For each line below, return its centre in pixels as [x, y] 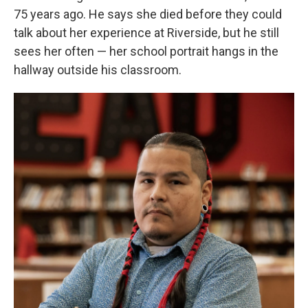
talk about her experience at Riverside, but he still [146, 33]
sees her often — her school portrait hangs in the [146, 52]
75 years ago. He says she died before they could [148, 14]
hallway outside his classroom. [98, 70]
